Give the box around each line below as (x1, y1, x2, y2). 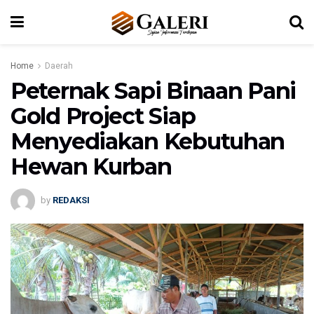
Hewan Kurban (11, 153, 172, 180)
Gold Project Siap (11, 102, 196, 130)
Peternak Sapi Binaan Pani (11, 77, 296, 104)
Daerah (45, 61, 73, 71)
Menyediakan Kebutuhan (11, 128, 285, 155)
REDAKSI (53, 194, 90, 205)
